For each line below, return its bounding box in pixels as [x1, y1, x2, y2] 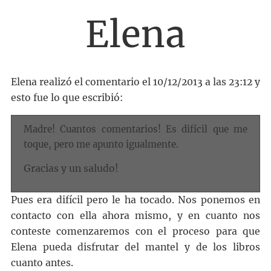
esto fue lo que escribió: [10, 91, 123, 103]
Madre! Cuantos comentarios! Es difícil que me [23, 123, 248, 135]
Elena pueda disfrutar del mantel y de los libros [10, 241, 261, 253]
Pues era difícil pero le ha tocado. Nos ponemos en [10, 194, 261, 206]
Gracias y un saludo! [23, 162, 119, 174]
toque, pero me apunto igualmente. [23, 138, 178, 150]
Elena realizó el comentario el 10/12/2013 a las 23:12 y [10, 76, 261, 88]
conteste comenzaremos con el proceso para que [10, 225, 261, 237]
